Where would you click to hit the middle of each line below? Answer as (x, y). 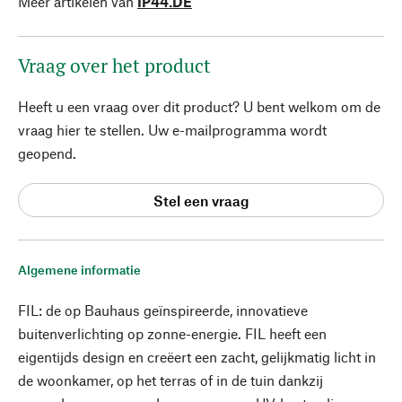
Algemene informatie (79, 270)
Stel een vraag (201, 200)
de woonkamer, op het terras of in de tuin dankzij (170, 380)
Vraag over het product (114, 66)
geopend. (47, 153)
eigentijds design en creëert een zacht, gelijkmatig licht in (197, 357)
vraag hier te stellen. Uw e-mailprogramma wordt (172, 130)
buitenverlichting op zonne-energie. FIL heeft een (172, 333)
